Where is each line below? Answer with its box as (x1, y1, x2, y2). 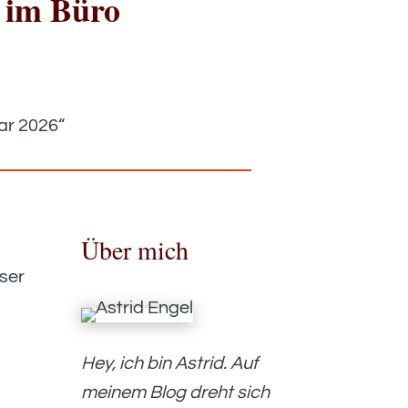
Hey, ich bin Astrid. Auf (81, 354, 259, 373)
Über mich (81, 232, 189, 268)
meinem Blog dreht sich (81, 383, 270, 403)
